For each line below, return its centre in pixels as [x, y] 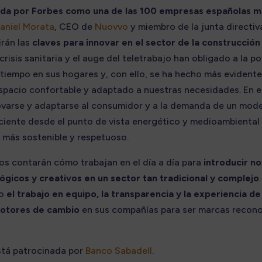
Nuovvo [111, 26]
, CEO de [75, 26]
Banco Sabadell [119, 250]
